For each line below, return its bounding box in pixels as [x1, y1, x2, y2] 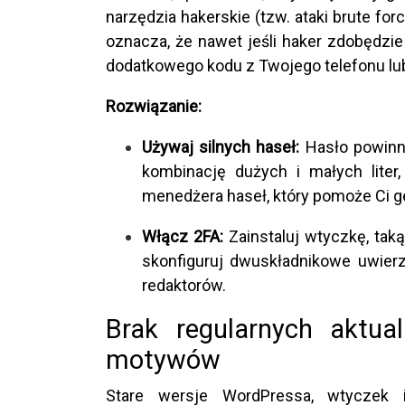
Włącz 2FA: [142, 226, 224, 246]
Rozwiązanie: [106, 96, 202, 116]
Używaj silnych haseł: [142, 137, 300, 156]
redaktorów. [142, 275, 226, 295]
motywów [106, 344, 221, 375]
